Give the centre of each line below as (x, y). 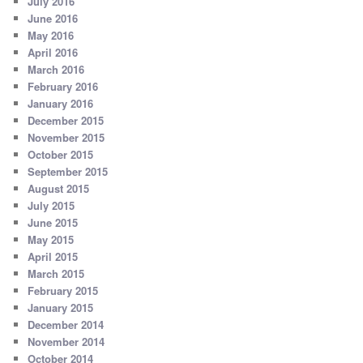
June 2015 (53, 223)
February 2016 (63, 87)
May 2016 (51, 36)
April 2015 (53, 257)
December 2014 (66, 325)
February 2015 (63, 291)
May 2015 (51, 240)
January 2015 (61, 308)
